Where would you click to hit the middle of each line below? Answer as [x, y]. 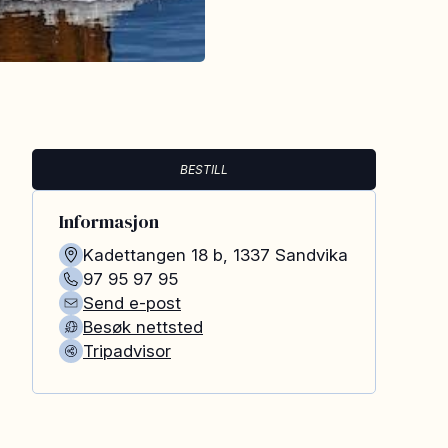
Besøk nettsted [143, 327]
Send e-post [132, 303]
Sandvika [311, 255]
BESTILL [204, 169]
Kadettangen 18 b [153, 255]
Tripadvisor [127, 351]
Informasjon [109, 221]
